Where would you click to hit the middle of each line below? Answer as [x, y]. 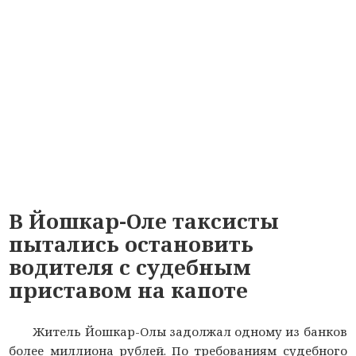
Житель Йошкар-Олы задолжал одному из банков [190, 331]
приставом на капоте [129, 290]
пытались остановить [132, 244]
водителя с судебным [130, 267]
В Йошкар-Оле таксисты [144, 221]
